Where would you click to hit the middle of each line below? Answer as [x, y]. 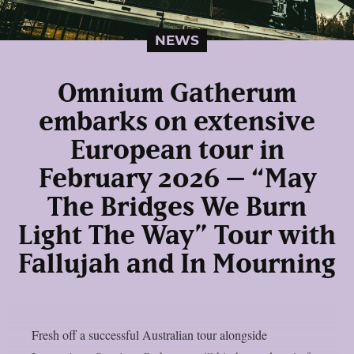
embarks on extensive [177, 122]
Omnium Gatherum [177, 94]
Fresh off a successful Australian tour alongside [149, 335]
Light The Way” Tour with [177, 236]
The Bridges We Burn [177, 208]
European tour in [177, 151]
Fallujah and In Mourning [177, 265]
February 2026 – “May [177, 179]
